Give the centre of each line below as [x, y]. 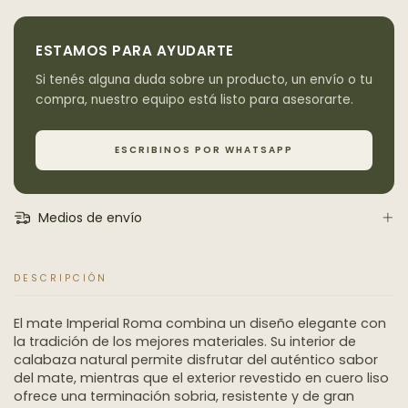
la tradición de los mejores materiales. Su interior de [185, 342]
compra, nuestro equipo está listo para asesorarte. [194, 100]
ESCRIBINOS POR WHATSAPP [204, 150]
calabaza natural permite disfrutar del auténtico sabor [196, 360]
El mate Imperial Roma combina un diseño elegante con [200, 324]
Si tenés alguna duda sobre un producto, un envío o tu [204, 80]
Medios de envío [88, 218]
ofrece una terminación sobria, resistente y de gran [184, 397]
